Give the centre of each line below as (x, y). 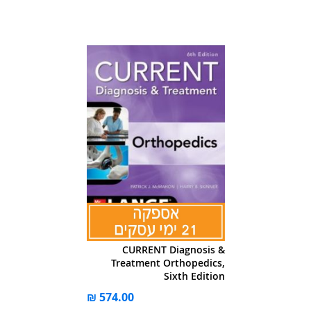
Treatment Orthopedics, (168, 263)
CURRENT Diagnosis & (173, 250)
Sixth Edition (194, 276)
